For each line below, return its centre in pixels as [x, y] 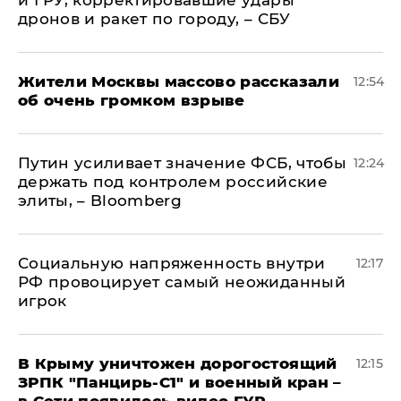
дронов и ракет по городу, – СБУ [154, 19]
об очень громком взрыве [132, 101]
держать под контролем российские [173, 182]
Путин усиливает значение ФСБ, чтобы [182, 163]
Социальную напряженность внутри [172, 264]
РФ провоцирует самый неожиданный [182, 282]
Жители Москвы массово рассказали [179, 82]
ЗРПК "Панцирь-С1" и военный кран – [180, 383]
